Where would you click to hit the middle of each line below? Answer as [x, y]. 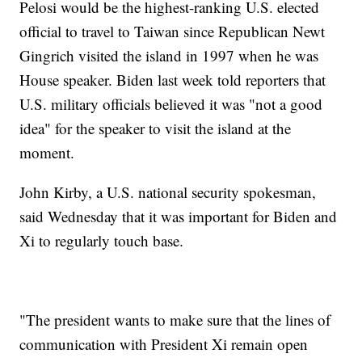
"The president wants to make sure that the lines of [175, 320]
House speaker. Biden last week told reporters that [173, 80]
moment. [47, 153]
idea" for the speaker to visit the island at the [156, 128]
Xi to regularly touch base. [102, 241]
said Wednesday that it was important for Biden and [179, 217]
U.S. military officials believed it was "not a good [171, 104]
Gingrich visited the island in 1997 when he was [169, 56]
